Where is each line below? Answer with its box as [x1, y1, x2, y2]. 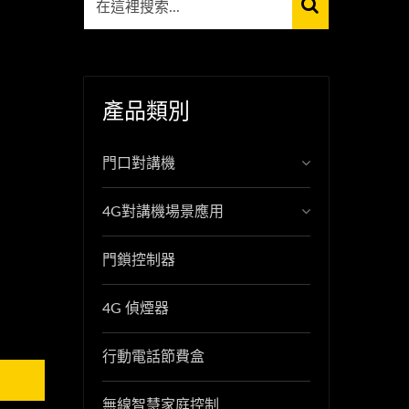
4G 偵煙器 [102, 301, 169, 316]
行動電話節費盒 [102, 350, 204, 364]
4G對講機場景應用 [102, 204, 224, 219]
